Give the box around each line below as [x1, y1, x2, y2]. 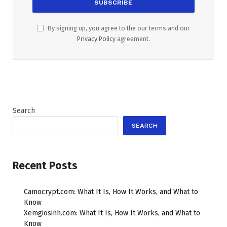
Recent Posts [13, 159, 78, 172]
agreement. [116, 34, 150, 43]
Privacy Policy [77, 34, 116, 43]
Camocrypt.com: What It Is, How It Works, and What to [24, 187, 198, 196]
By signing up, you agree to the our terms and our [46, 24, 190, 32]
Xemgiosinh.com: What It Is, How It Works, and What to [24, 208, 200, 217]
